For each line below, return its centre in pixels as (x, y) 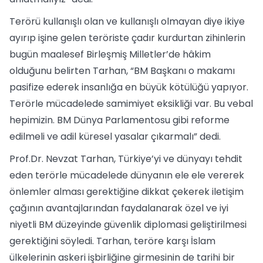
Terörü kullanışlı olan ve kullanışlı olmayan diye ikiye (127, 21)
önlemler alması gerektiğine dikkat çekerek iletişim (127, 192)
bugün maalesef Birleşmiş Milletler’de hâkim (110, 54)
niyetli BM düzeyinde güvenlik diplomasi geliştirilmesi (128, 225)
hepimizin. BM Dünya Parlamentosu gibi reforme (119, 120)
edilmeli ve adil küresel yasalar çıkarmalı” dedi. (115, 136)
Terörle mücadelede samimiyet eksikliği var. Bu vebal (131, 104)
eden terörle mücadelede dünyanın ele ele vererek (127, 175)
